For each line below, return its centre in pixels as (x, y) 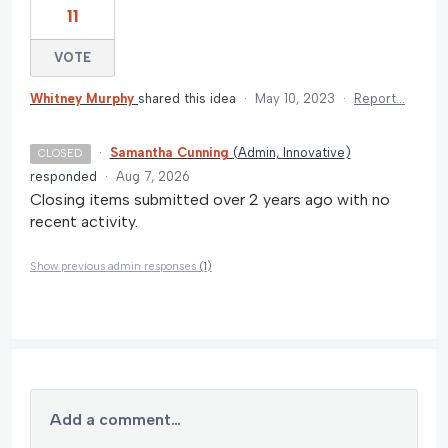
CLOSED (60, 153)
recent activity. (84, 221)
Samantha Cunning (169, 152)
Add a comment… (115, 420)
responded (65, 176)
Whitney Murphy (82, 98)
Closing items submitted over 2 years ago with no (210, 199)
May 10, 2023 (295, 98)
